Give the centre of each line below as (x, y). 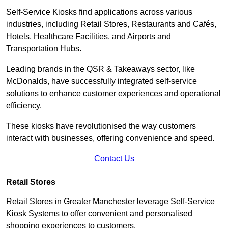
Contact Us (114, 158)
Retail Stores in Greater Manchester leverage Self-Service (110, 201)
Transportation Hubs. (45, 48)
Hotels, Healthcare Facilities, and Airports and (89, 36)
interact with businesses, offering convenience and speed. (111, 138)
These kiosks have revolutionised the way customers (101, 126)
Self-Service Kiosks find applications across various (99, 12)
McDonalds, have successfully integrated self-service (102, 81)
